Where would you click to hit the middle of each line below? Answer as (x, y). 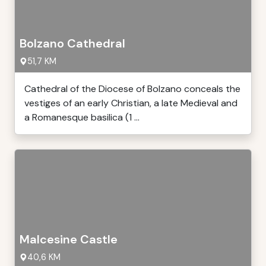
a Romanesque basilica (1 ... (82, 117)
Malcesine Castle (69, 239)
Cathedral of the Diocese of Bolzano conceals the (132, 89)
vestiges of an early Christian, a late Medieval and (131, 103)
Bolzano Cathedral (72, 43)
